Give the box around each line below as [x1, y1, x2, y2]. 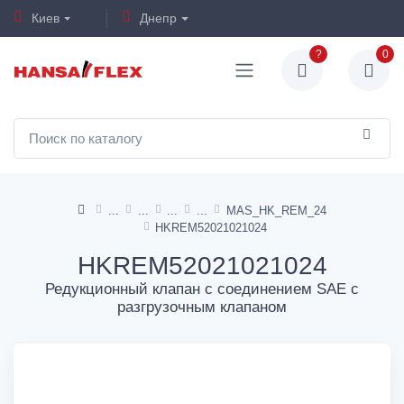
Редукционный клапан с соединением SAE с [45, 280, 359, 298]
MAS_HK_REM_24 [225, 203, 326, 217]
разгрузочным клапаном [117, 298, 287, 316]
